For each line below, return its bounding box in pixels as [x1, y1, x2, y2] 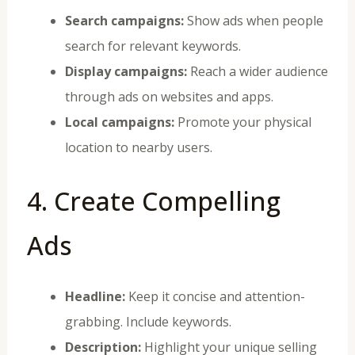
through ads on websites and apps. [64, 87, 273, 105]
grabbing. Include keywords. [64, 312, 231, 330]
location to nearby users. [64, 138, 212, 156]
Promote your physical [174, 113, 311, 131]
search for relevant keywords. [64, 36, 241, 55]
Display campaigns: [64, 62, 187, 80]
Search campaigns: [64, 11, 184, 29]
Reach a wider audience [186, 62, 328, 80]
